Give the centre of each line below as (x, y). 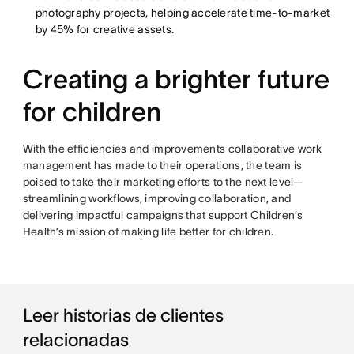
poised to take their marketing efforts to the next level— (163, 181)
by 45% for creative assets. (105, 29)
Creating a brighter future (176, 79)
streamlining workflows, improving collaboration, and (157, 198)
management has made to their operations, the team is (162, 165)
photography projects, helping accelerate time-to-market (183, 12)
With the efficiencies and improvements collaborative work (172, 148)
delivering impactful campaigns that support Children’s (162, 215)
